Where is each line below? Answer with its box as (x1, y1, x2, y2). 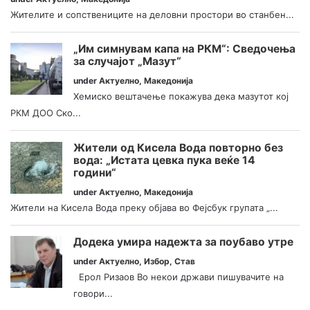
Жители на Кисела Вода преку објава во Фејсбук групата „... (10, 201, 278, 213)
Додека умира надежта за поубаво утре (73, 235, 293, 249)
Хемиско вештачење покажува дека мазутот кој (73, 91, 289, 102)
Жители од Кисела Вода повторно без (73, 140, 283, 154)
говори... (73, 288, 113, 300)
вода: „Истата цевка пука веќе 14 (73, 153, 255, 167)
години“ (73, 165, 116, 179)
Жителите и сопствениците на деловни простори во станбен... (10, 8, 294, 20)
